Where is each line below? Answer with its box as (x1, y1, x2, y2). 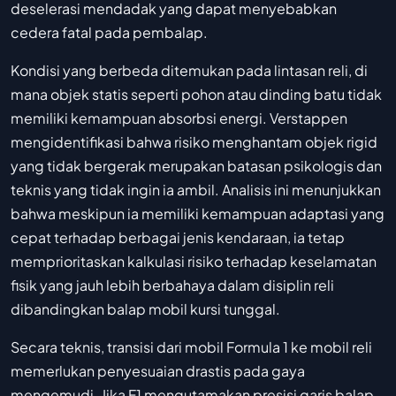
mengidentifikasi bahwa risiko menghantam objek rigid (11, 133, 377, 152)
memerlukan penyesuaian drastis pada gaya (11, 362, 305, 381)
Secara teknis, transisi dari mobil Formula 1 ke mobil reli (11, 338, 372, 357)
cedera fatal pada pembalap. (11, 23, 208, 42)
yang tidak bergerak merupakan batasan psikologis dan (11, 156, 382, 176)
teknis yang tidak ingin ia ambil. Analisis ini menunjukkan (11, 180, 381, 200)
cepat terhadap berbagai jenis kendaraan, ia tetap (11, 228, 345, 247)
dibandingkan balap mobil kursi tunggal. (11, 300, 280, 319)
